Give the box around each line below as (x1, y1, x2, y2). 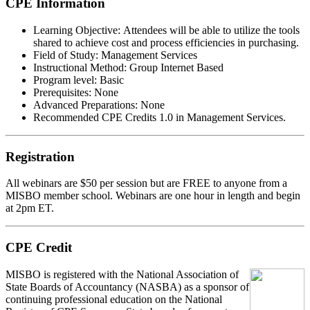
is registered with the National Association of (41, 268, 239, 280)
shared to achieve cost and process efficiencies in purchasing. (33, 36, 299, 48)
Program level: (33, 73, 97, 86)
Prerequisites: (33, 86, 91, 98)
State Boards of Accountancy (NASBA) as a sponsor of (6, 280, 249, 293)
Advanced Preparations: (33, 98, 138, 111)
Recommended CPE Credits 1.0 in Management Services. (33, 111, 286, 123)
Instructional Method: (33, 61, 127, 73)
